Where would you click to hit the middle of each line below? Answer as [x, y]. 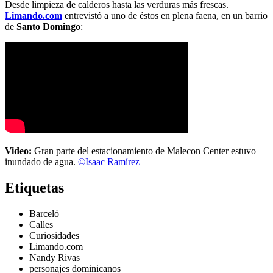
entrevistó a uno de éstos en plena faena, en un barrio [165, 15]
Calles [41, 224]
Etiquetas [34, 187]
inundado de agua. [41, 161]
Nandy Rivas [55, 257]
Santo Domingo [48, 26]
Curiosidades [54, 235]
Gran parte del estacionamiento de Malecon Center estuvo [144, 151]
